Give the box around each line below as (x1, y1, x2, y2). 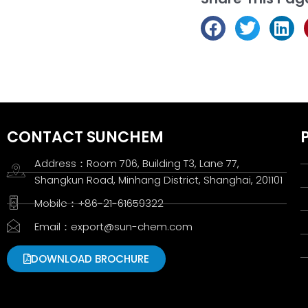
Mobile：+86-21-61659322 (34, 196, 164, 210)
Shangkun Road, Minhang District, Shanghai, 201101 (34, 173, 283, 187)
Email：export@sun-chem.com (34, 219, 192, 234)
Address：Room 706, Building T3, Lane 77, (34, 156, 239, 170)
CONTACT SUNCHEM (7, 126, 164, 148)
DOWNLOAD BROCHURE (31, 252, 149, 266)
